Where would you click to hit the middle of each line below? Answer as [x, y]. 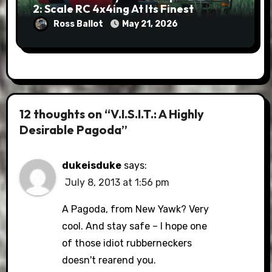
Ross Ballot [79, 24]
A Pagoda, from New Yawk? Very [136, 209]
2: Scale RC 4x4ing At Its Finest [113, 8]
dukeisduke [92, 165]
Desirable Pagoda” [74, 130]
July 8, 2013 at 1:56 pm [117, 182]
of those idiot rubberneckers [127, 243]
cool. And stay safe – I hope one [135, 226]
